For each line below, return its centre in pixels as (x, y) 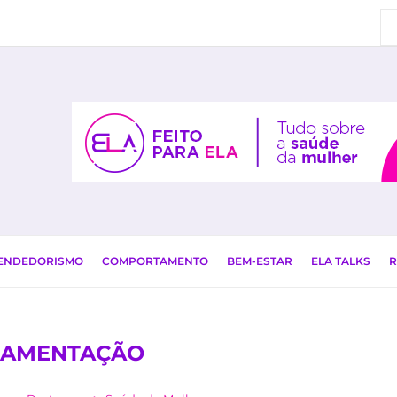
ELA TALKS (341, 261)
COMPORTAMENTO (155, 261)
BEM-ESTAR (260, 261)
